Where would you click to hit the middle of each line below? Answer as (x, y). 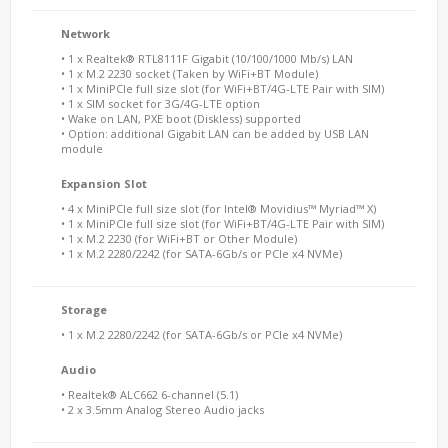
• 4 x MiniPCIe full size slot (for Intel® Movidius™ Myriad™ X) (218, 208)
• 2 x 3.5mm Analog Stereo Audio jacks (162, 409)
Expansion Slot (104, 183)
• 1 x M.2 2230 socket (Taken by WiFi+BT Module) (189, 73)
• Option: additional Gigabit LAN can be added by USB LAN (215, 133)
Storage (84, 309)
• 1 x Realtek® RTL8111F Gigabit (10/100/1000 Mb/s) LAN (207, 58)
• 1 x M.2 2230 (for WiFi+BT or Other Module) (179, 238)
